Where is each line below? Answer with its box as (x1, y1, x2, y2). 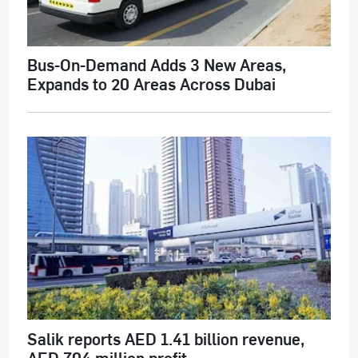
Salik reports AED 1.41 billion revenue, (26, 327, 304, 349)
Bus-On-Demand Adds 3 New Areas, (26, 54, 286, 76)
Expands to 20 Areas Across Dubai (26, 73, 276, 95)
